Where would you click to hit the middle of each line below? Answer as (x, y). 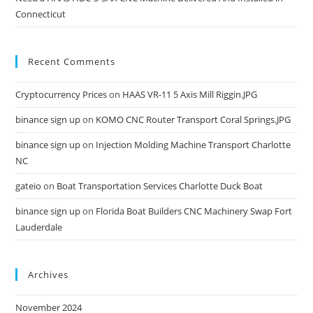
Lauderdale (39, 227)
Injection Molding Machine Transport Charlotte (194, 145)
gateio (29, 186)
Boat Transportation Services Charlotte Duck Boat (160, 186)
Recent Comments (72, 62)
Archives (49, 275)
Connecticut (41, 14)
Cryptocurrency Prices (61, 95)
